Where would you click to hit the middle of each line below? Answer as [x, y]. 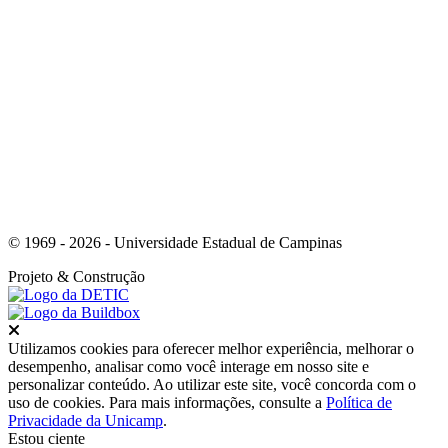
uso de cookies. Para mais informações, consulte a [167, 402]
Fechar [52, 328]
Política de [359, 402]
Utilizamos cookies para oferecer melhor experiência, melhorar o [211, 348]
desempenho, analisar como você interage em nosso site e [188, 366]
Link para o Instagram [376, 71]
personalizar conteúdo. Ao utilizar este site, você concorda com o [212, 384]
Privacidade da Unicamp [85, 420]
